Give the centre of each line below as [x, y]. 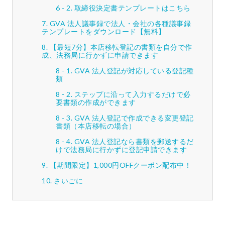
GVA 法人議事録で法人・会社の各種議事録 [120, 24]
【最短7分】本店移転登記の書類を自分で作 [121, 47]
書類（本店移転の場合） [96, 126]
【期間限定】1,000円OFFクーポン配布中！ [120, 165]
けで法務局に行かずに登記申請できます [121, 150]
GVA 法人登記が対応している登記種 [134, 71]
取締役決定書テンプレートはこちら [132, 8]
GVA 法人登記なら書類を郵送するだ [134, 142]
